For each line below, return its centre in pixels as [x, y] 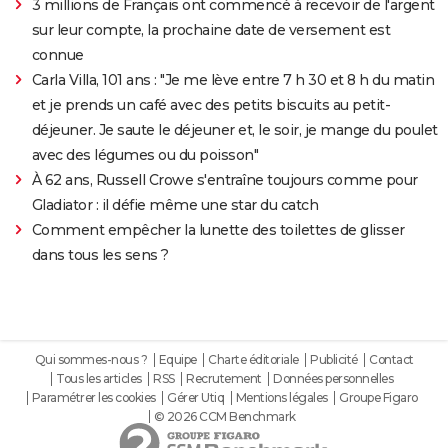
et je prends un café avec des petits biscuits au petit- [211, 105]
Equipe [177, 360]
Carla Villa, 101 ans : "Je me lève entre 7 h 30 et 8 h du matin [233, 80]
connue [57, 55]
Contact [391, 360]
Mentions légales [281, 398]
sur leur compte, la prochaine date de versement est [211, 30]
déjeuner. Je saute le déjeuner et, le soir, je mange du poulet [234, 130]
